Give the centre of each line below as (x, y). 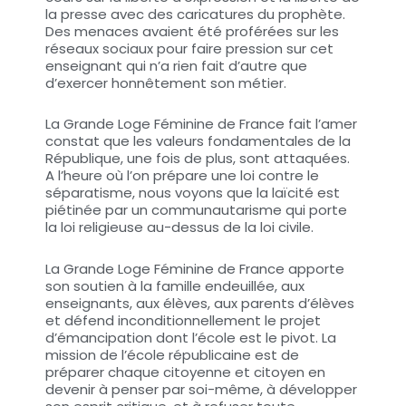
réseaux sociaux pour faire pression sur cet (189, 48)
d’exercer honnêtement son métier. (166, 83)
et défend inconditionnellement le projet (183, 320)
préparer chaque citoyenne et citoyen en (185, 372)
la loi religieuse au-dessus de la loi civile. (179, 227)
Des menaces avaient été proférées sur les (192, 31)
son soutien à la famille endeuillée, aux (175, 285)
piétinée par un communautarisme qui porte (196, 210)
